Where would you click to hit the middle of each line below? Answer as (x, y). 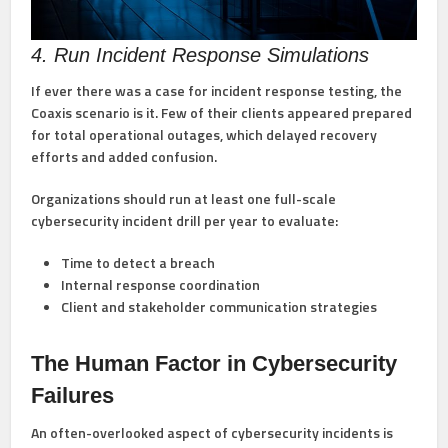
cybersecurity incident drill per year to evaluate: (185, 221)
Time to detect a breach (138, 263)
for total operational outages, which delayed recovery (204, 135)
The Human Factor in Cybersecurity (214, 364)
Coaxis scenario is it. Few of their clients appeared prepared (222, 113)
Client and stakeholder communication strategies (219, 307)
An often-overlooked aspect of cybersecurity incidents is (212, 433)
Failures (73, 396)
